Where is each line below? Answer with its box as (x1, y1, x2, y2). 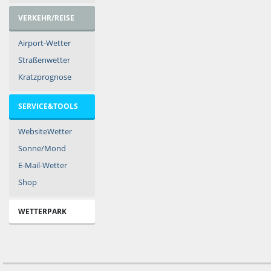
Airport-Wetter (18, 38, 71, 48)
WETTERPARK (18, 206, 67, 217)
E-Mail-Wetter (18, 160, 67, 171)
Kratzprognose (18, 71, 71, 82)
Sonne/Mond (18, 143, 66, 154)
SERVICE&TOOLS (18, 101, 78, 111)
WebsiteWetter (18, 126, 72, 137)
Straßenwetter (18, 54, 70, 65)
